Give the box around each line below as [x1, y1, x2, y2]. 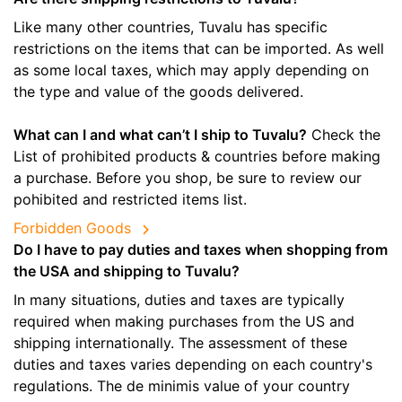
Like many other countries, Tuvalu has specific [13, 18, 328, 37]
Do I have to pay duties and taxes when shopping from [13, 240, 388, 259]
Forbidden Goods [13, 219, 131, 238]
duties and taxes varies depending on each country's [13, 355, 372, 374]
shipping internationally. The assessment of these [13, 334, 347, 353]
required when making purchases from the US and [13, 312, 354, 331]
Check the [307, 126, 380, 144]
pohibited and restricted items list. [13, 190, 247, 209]
